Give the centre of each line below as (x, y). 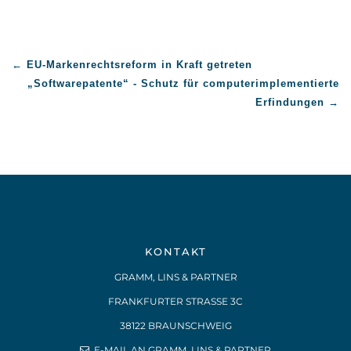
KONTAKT (175, 251)
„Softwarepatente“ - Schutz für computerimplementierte (183, 83)
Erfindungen (292, 102)
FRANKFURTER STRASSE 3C (172, 301)
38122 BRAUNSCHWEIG (175, 326)
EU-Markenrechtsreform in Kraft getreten (139, 65)
